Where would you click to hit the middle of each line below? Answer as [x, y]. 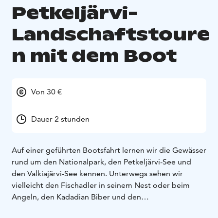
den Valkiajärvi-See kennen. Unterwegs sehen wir [97, 174]
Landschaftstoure [111, 35]
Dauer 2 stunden [60, 119]
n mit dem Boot [94, 56]
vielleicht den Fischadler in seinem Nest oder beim [101, 185]
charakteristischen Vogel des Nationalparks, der [95, 209]
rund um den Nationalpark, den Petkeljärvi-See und [101, 162]
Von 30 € [46, 92]
